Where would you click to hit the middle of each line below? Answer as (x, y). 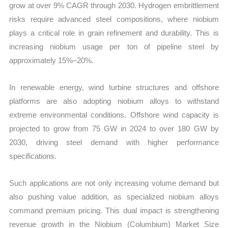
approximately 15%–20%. (52, 60)
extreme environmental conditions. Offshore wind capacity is (114, 115)
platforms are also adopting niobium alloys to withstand (114, 101)
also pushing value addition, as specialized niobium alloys (114, 197)
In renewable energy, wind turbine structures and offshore (114, 88)
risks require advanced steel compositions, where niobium (114, 19)
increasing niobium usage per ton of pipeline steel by (114, 46)
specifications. (33, 156)
